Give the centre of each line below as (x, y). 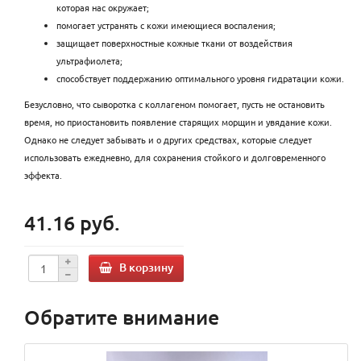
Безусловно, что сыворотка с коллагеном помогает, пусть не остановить (174, 104)
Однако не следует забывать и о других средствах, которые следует (168, 140)
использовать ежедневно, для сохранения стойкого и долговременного (175, 158)
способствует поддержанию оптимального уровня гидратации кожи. (200, 79)
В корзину (146, 267)
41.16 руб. (72, 223)
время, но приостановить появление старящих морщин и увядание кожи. (178, 122)
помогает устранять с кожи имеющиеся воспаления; (166, 25)
